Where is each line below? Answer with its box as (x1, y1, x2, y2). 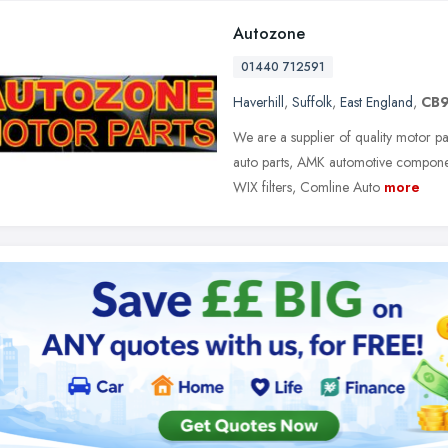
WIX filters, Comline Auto (233, 177, 380, 197)
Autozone (233, 22, 305, 45)
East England (340, 92, 413, 112)
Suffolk (292, 92, 332, 112)
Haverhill (233, 92, 284, 112)
